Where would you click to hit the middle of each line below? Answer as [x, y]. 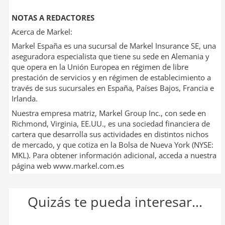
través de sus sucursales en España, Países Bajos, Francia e [113, 88]
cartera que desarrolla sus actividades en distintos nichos [110, 134]
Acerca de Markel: [42, 31]
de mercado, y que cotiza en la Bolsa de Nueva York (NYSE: [112, 144]
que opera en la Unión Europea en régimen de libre [100, 67]
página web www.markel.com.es [68, 165]
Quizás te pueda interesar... [115, 201]
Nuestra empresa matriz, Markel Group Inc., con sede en [108, 113]
